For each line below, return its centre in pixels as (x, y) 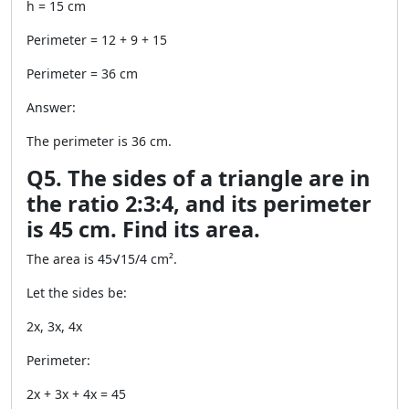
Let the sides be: (77, 293)
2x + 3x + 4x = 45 (76, 394)
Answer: (51, 107)
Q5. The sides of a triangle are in (198, 178)
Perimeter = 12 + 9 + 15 (97, 40)
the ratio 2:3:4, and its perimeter (199, 204)
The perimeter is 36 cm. (99, 141)
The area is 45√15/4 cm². (102, 259)
